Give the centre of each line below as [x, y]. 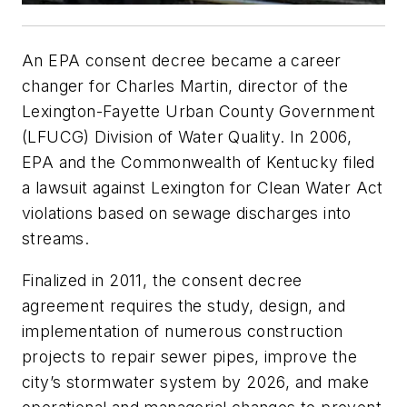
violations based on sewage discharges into [187, 213]
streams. [56, 239]
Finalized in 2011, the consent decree [162, 281]
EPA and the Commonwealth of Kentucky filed [199, 163]
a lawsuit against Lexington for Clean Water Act [203, 188]
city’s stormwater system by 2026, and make [196, 382]
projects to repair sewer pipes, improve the [190, 357]
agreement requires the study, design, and [184, 306]
